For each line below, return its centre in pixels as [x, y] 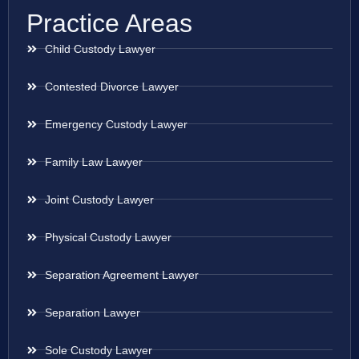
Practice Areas [109, 23]
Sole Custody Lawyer [98, 350]
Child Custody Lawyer [100, 48]
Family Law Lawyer [93, 161]
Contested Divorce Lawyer [111, 86]
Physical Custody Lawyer [108, 237]
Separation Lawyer [92, 312]
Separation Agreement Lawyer [121, 274]
